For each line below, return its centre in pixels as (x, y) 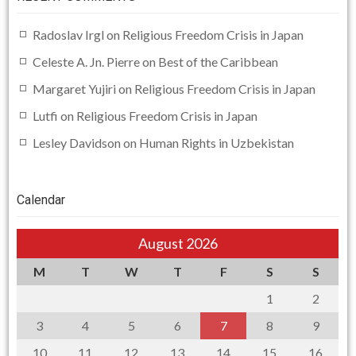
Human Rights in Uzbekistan (217, 142)
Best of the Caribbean (219, 61)
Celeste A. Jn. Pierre (87, 61)
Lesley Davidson (77, 142)
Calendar (41, 199)
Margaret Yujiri (75, 88)
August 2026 (178, 243)
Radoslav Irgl (69, 34)
